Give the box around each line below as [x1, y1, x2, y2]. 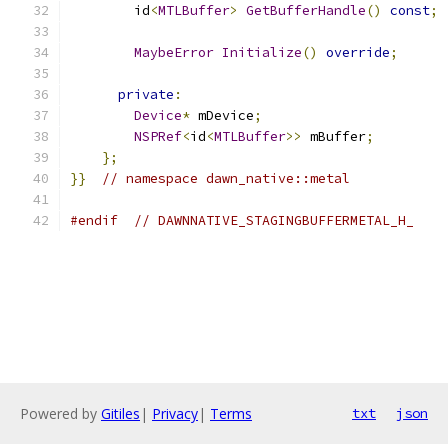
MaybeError [134, 44, 214, 61]
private [118, 86, 174, 103]
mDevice [190, 107, 254, 124]
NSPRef [134, 128, 182, 145]
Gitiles [101, 404, 140, 423]
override [326, 44, 390, 61]
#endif [70, 212, 118, 229]
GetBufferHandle [246, 2, 366, 19]
